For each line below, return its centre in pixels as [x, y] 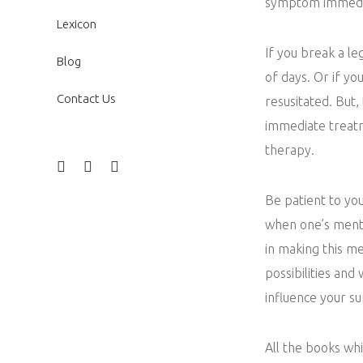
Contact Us [86, 98]
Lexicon [76, 24]
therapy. [290, 149]
